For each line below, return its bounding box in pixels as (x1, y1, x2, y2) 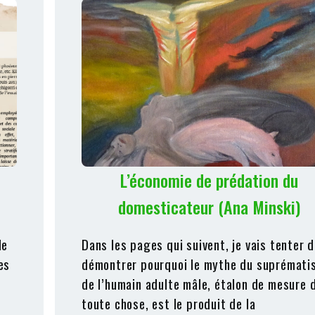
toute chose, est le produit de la (82, 293, 256, 313)
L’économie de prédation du (120, 167, 298, 193)
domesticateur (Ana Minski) (117, 194, 300, 219)
